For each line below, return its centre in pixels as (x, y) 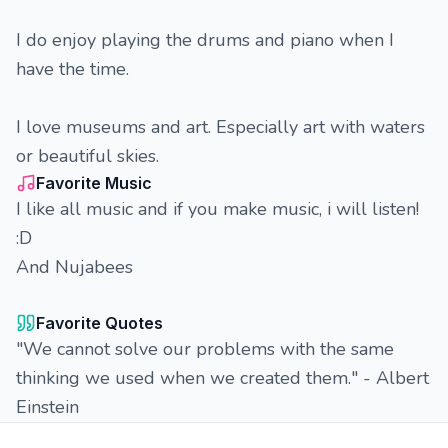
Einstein (47, 407)
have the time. (72, 69)
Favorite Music (94, 183)
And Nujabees (74, 267)
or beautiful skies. (87, 156)
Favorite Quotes (99, 323)
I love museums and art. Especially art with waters (220, 127)
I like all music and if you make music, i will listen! (217, 209)
